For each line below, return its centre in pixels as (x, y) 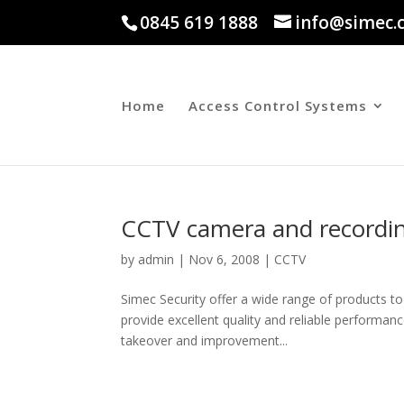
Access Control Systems (278, 106)
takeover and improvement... (205, 340)
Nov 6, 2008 (225, 259)
